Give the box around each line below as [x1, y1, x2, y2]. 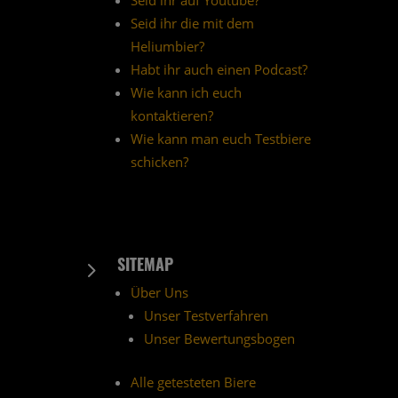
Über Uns [130, 283, 188, 302]
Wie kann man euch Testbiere [130, 130, 311, 148]
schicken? [130, 153, 188, 171]
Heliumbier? [130, 37, 204, 56]
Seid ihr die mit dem [130, 14, 254, 33]
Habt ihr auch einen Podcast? [130, 60, 307, 79]
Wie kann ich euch [130, 84, 242, 102]
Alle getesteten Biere [130, 373, 256, 392]
